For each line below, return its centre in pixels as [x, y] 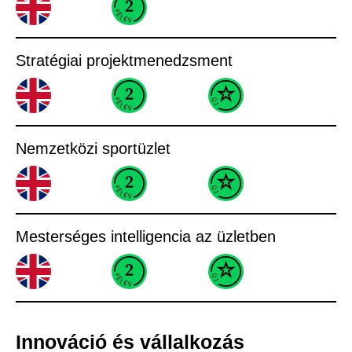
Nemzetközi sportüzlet [93, 148]
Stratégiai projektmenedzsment [124, 60]
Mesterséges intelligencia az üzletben [146, 236]
